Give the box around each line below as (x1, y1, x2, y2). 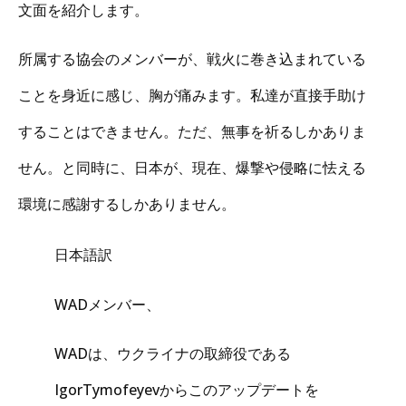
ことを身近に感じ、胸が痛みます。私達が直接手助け (18, 85, 366, 106)
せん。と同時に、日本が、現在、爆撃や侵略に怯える (18, 158, 366, 179)
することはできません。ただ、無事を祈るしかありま (18, 121, 366, 142)
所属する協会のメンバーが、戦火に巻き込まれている (18, 49, 366, 70)
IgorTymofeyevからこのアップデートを (54, 380, 319, 401)
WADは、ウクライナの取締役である (54, 343, 291, 364)
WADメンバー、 (54, 294, 160, 314)
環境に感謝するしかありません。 (18, 194, 236, 215)
